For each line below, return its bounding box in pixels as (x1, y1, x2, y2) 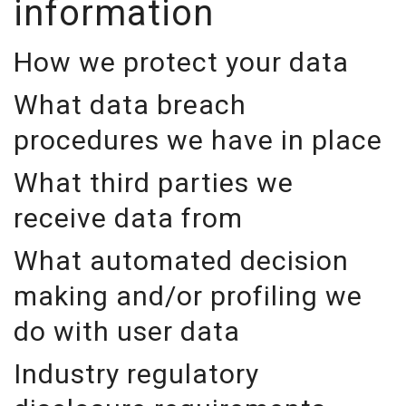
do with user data (14, 315, 240, 347)
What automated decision (14, 245, 349, 276)
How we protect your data (14, 46, 349, 78)
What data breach (14, 89, 246, 121)
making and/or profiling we (14, 280, 362, 312)
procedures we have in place (14, 124, 382, 156)
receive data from (14, 202, 243, 234)
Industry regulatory (14, 358, 259, 390)
